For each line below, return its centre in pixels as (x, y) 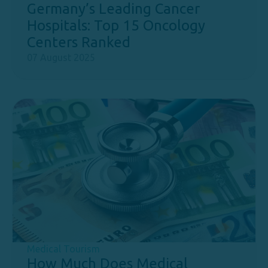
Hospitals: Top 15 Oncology (116, 25)
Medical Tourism (63, 249)
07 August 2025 (61, 57)
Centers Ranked (79, 42)
